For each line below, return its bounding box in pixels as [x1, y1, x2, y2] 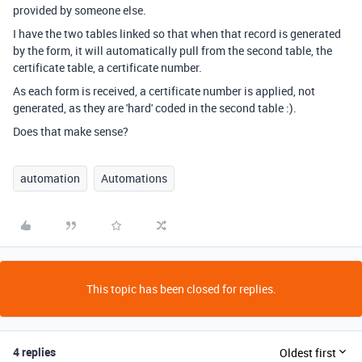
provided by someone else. [13, 2, 146, 18]
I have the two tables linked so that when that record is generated [13, 26, 341, 41]
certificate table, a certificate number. [13, 60, 207, 75]
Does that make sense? [13, 124, 128, 139]
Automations [101, 170, 167, 186]
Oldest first [280, 344, 336, 360]
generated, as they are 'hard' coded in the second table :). [13, 100, 299, 116]
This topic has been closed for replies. [86, 281, 276, 297]
